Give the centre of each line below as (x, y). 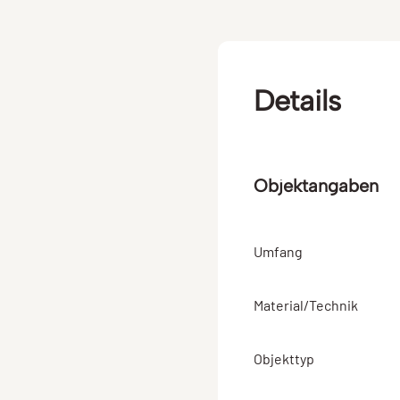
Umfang (278, 251)
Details (297, 100)
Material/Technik (306, 304)
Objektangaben (316, 185)
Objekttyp (284, 358)
